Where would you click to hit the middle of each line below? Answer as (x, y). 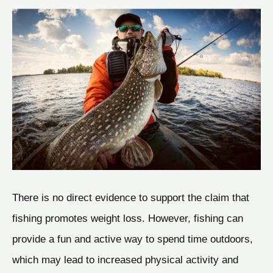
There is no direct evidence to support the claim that (131, 198)
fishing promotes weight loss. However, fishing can (128, 218)
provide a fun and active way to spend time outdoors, (133, 239)
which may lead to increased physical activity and (125, 260)
